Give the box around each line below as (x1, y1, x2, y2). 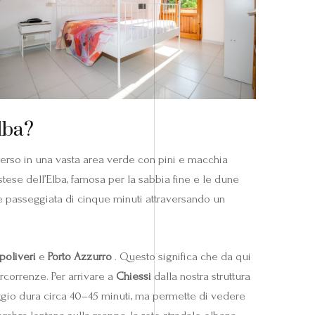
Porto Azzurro (48, 249, 112, 263)
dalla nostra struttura (151, 269, 250, 283)
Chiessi (116, 269, 151, 283)
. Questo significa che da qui (112, 249, 251, 263)
